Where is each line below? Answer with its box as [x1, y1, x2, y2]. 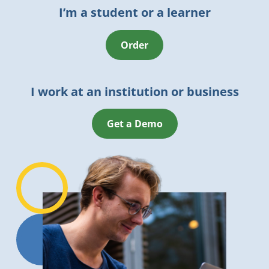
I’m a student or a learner [58, 4, 211, 21]
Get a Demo [106, 117, 163, 131]
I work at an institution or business [30, 83, 239, 100]
